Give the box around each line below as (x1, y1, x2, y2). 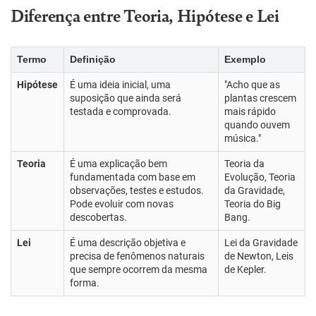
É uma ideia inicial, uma (70, 79, 171, 90)
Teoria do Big (224, 198, 281, 209)
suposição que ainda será (70, 92, 181, 104)
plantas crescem (224, 92, 296, 104)
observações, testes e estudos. (70, 185, 204, 196)
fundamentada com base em (70, 171, 195, 183)
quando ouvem (224, 119, 290, 130)
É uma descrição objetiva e (70, 237, 186, 248)
